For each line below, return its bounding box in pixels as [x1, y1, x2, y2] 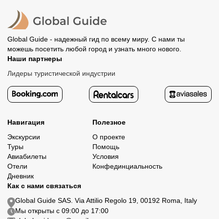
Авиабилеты [7, 153, 46, 160]
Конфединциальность [92, 162, 163, 170]
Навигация [7, 118, 44, 126]
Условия [92, 153, 119, 160]
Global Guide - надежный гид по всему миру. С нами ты [7, 35, 185, 43]
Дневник [7, 172, 34, 180]
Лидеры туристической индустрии [7, 69, 115, 77]
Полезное [92, 118, 126, 126]
